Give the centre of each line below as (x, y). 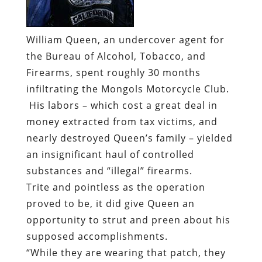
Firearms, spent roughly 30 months (113, 73)
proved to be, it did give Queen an (110, 204)
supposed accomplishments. (97, 237)
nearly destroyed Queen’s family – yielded (129, 138)
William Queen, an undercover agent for (125, 40)
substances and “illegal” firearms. (111, 171)
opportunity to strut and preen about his (128, 220)
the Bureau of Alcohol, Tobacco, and (116, 56)
